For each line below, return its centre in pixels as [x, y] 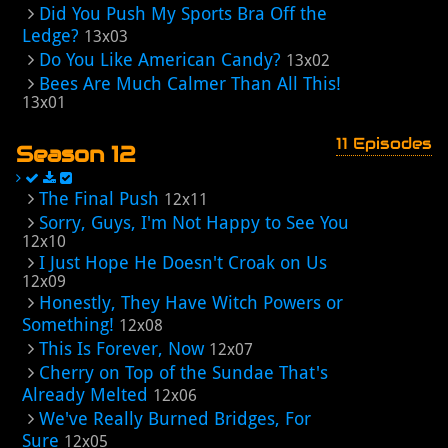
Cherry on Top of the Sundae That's [183, 372]
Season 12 [76, 154]
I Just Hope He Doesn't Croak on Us [183, 262]
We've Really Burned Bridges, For [175, 418]
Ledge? [50, 35]
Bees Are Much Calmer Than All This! [190, 83]
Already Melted [85, 394]
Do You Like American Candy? [160, 59]
